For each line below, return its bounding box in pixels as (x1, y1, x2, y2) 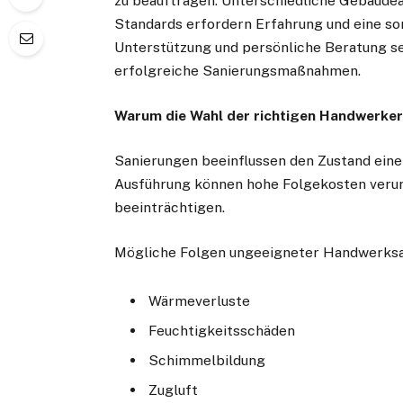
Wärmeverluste (148, 292, 251, 310)
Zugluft (148, 381, 199, 399)
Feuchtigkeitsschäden (148, 322, 296, 340)
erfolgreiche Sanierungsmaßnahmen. (114, 61, 362, 79)
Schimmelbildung (148, 352, 266, 370)
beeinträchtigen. (114, 199, 226, 217)
